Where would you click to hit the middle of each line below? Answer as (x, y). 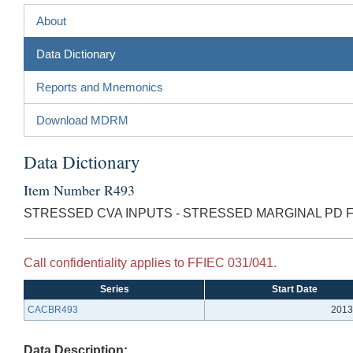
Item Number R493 (79, 190)
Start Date (295, 289)
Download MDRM (82, 120)
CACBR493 (53, 309)
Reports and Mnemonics (100, 87)
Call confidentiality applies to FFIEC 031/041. (150, 262)
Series (114, 289)
